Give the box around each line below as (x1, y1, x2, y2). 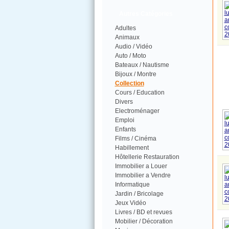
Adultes (114, 25, 136, 32)
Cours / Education (114, 89, 165, 96)
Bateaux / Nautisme (114, 61, 169, 68)
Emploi (114, 117, 134, 124)
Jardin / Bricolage (114, 190, 164, 197)
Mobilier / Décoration (114, 218, 173, 225)
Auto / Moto (114, 52, 146, 59)
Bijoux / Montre (114, 71, 156, 78)
